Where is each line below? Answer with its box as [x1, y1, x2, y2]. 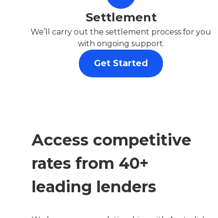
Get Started [94, 57, 148, 69]
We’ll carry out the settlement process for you [31, 27, 211, 36]
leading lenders [31, 177, 156, 196]
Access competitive [31, 130, 191, 149]
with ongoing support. [77, 38, 164, 48]
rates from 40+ [31, 153, 148, 173]
